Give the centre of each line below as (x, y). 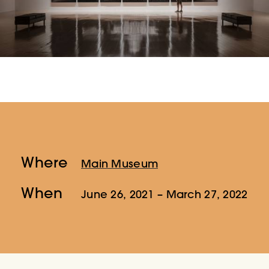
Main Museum (120, 164)
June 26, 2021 (118, 195)
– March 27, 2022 (201, 195)
